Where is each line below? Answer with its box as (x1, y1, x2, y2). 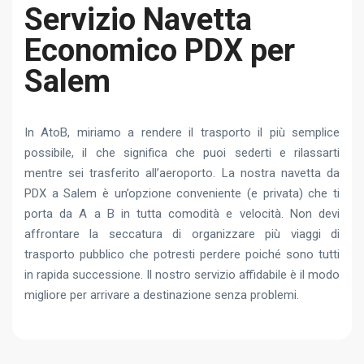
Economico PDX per (24, 32, 295, 68)
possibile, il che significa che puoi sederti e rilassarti (24, 145, 340, 160)
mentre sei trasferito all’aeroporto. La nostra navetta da (24, 165, 340, 180)
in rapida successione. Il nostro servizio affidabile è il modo (24, 266, 340, 282)
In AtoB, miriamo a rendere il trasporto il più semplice (24, 124, 340, 140)
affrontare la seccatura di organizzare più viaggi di (24, 226, 340, 241)
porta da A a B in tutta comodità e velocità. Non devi (24, 206, 340, 221)
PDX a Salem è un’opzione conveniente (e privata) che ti (24, 185, 340, 201)
